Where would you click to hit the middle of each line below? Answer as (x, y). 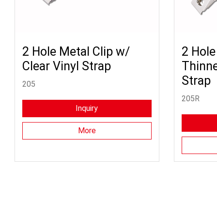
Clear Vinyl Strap (67, 66)
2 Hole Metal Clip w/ (76, 51)
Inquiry (87, 108)
